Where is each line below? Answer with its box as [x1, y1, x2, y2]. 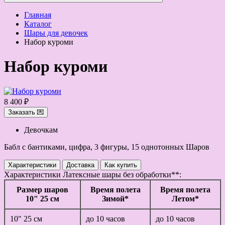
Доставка [66, 161, 94, 169]
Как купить [104, 161, 137, 169]
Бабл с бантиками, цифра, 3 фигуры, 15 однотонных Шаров [4, 142, 209, 151]
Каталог [24, 20, 52, 28]
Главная [24, 11, 51, 19]
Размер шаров [17, 185, 68, 194]
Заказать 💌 [8, 108, 44, 116]
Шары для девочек [24, 29, 88, 37]
